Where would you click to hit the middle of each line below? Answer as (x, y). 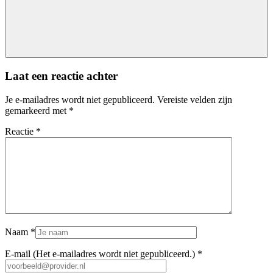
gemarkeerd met (37, 110)
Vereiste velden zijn (195, 99)
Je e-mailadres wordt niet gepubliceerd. (80, 99)
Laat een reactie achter (61, 76)
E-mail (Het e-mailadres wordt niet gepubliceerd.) (100, 253)
